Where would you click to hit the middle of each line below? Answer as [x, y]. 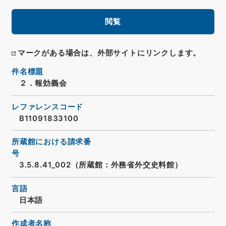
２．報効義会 [43, 83]
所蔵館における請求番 [51, 142]
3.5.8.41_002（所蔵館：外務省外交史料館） [101, 165]
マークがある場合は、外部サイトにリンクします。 [109, 53]
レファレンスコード [47, 107]
